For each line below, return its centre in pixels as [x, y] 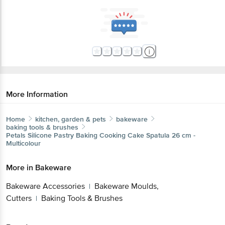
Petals [16, 135]
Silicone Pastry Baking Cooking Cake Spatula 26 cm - [111, 135]
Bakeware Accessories [45, 186]
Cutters [19, 198]
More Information [37, 94]
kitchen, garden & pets [71, 119]
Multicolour [23, 143]
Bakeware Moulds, [127, 186]
